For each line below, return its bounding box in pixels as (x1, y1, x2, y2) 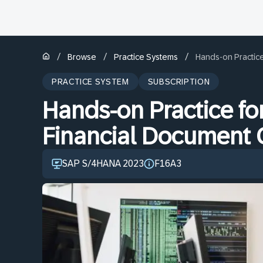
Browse (68, 52, 96, 62)
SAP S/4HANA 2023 (62, 159, 144, 168)
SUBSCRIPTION (147, 77, 210, 86)
